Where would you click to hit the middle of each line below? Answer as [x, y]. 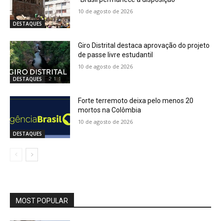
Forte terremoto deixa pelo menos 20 [136, 100]
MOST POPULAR [42, 201]
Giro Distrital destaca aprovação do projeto [144, 46]
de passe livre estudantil [116, 55]
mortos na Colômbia [110, 110]
